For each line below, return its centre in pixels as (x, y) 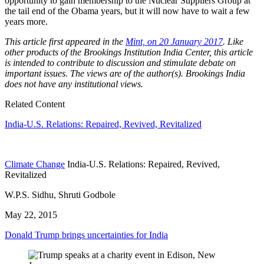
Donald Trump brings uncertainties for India (86, 235)
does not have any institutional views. (74, 84)
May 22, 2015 (31, 215)
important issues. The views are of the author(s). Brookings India (125, 74)
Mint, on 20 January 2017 (174, 42)
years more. (26, 22)
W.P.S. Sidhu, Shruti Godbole (60, 195)
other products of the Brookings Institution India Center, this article (129, 52)
